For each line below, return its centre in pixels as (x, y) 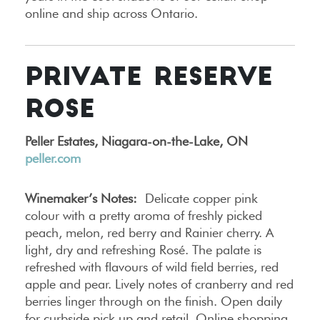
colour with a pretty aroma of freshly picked (144, 215)
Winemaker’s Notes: (81, 198)
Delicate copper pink (197, 198)
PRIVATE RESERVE (149, 79)
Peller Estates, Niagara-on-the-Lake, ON (136, 141)
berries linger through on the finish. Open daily (154, 301)
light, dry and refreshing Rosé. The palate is (143, 249)
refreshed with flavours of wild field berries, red (152, 266)
